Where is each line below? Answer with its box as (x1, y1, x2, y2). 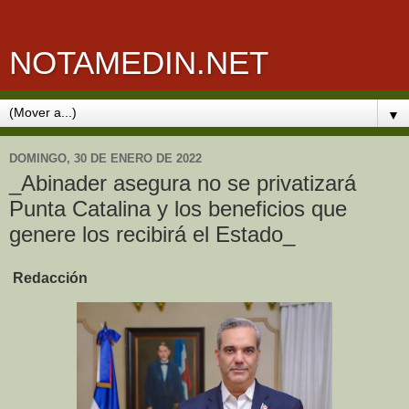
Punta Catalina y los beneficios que (9, 196, 347, 221)
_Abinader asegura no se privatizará (9, 171, 356, 195)
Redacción (9, 269, 88, 286)
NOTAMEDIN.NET (9, 46, 268, 80)
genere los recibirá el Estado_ (9, 222, 295, 246)
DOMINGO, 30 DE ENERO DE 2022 (9, 151, 202, 165)
